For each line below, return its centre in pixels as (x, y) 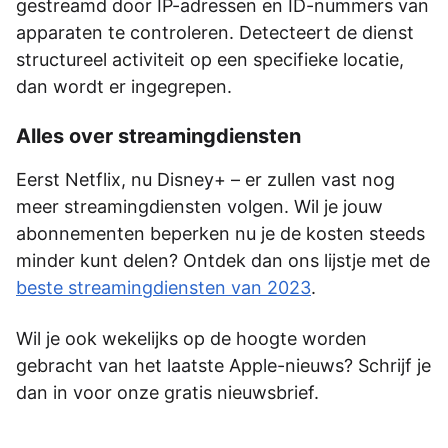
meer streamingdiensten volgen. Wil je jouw (199, 206)
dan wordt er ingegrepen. (124, 86)
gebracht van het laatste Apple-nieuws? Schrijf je (223, 365)
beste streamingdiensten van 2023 (163, 287)
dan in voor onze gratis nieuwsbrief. (167, 392)
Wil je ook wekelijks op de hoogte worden (191, 338)
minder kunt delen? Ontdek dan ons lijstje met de (223, 260)
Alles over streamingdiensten (158, 135)
